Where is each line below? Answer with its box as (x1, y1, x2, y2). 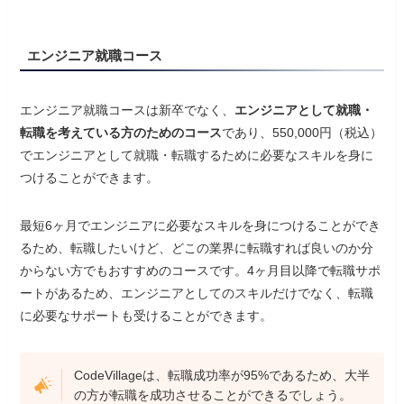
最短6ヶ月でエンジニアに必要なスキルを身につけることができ (20, 218, 381, 234)
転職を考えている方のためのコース (20, 125, 223, 141)
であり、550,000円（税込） (222, 125, 383, 141)
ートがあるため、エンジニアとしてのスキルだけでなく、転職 (20, 286, 374, 301)
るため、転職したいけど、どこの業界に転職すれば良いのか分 (20, 241, 374, 256)
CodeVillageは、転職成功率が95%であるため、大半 (73, 368, 370, 383)
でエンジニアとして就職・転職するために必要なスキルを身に (20, 148, 374, 163)
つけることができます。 (20, 170, 160, 186)
